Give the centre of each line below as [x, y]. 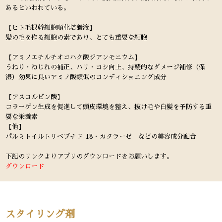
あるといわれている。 [38, 7]
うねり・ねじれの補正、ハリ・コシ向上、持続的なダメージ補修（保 [106, 67]
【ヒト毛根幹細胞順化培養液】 [51, 27]
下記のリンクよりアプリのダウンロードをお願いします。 [89, 156]
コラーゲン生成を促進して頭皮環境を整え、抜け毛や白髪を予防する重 [109, 107]
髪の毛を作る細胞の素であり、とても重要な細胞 [77, 37]
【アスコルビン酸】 [35, 97]
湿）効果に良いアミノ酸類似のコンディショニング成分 [86, 77]
